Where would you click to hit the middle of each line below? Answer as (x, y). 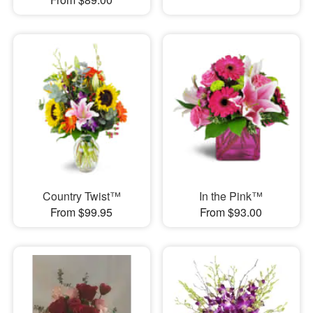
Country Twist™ (81, 196)
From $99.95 (82, 212)
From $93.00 (231, 212)
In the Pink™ (231, 196)
